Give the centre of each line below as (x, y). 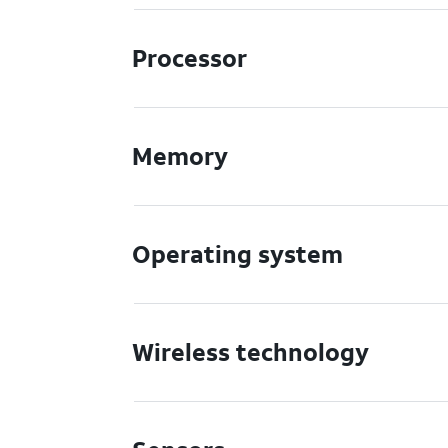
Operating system (238, 254)
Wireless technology (251, 352)
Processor (190, 58)
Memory (180, 156)
